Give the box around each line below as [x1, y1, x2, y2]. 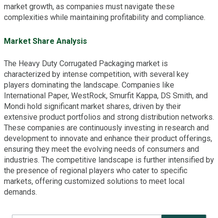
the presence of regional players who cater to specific [4, 166, 187, 176]
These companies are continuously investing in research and [4, 123, 209, 133]
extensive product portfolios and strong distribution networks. [4, 112, 214, 122]
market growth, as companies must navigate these [4, 2, 175, 12]
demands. [4, 187, 37, 197]
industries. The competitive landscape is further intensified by [4, 155, 214, 165]
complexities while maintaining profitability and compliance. [4, 13, 205, 22]
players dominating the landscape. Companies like [4, 80, 174, 90]
